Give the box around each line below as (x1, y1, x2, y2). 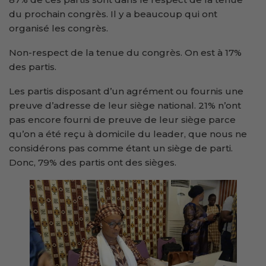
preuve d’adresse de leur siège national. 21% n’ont (9, 99, 241, 111)
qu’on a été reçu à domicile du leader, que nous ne (9, 128, 247, 140)
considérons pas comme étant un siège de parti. (9, 142, 233, 154)
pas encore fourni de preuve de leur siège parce (9, 113, 236, 125)
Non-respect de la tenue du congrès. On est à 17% (9, 46, 242, 58)
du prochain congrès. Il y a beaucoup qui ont (9, 8, 217, 20)
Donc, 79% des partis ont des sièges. (9, 156, 176, 168)
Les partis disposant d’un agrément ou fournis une (9, 85, 243, 97)
